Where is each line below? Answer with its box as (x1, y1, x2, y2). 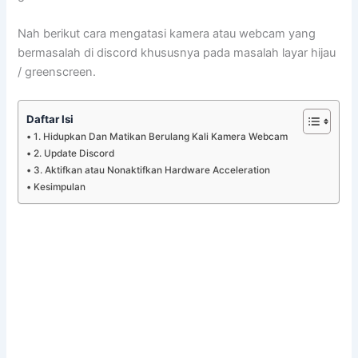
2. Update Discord (33, 147, 114, 159)
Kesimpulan (33, 181, 86, 193)
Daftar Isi (26, 112, 74, 125)
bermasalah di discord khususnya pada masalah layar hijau (18, 45, 336, 60)
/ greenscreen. (18, 64, 97, 79)
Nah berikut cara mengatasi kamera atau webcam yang (18, 26, 316, 41)
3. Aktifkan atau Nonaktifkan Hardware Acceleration (33, 164, 270, 176)
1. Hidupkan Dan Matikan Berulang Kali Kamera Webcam (33, 130, 288, 142)
